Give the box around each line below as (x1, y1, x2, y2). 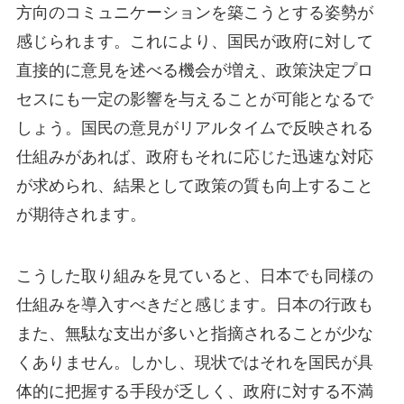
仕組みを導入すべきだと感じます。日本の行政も (15, 295, 373, 314)
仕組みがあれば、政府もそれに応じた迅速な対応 (15, 148, 373, 167)
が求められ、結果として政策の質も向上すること (15, 177, 373, 196)
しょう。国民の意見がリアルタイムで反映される (15, 119, 373, 138)
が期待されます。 (15, 206, 146, 225)
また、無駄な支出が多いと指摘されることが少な (15, 324, 373, 343)
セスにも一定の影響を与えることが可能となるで (15, 90, 373, 109)
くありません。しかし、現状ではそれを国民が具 (15, 353, 373, 372)
